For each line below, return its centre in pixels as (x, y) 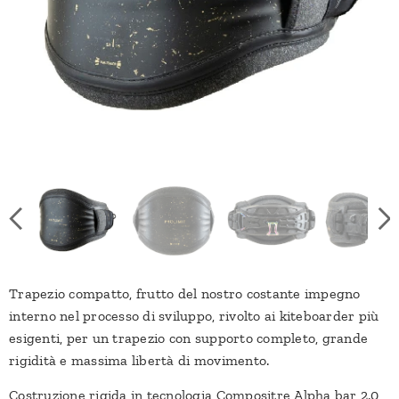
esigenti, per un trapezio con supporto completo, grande (189, 338)
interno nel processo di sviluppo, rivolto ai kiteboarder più (194, 316)
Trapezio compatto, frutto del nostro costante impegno (185, 293)
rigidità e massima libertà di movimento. (139, 360)
